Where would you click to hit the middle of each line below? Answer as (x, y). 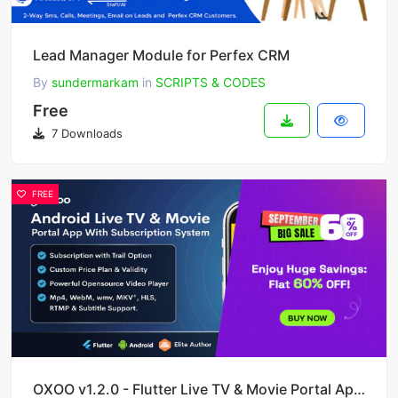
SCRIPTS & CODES (211, 83)
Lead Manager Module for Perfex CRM (161, 56)
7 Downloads (85, 134)
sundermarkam (95, 83)
